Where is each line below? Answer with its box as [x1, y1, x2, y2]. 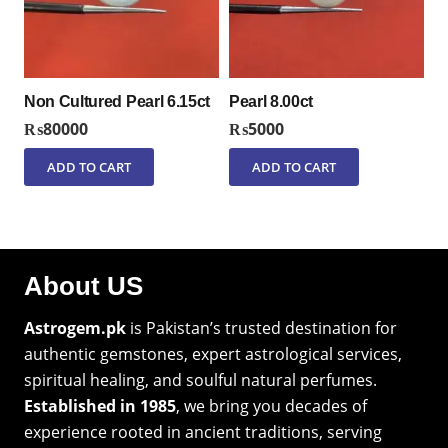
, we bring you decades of [176, 394, 367, 417]
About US [24, 270, 143, 301]
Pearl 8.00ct [229, 92, 314, 110]
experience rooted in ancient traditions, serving [24, 420, 382, 443]
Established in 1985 [24, 394, 176, 417]
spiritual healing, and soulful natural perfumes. [24, 368, 377, 391]
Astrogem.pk [24, 316, 126, 339]
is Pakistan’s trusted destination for [126, 316, 397, 339]
